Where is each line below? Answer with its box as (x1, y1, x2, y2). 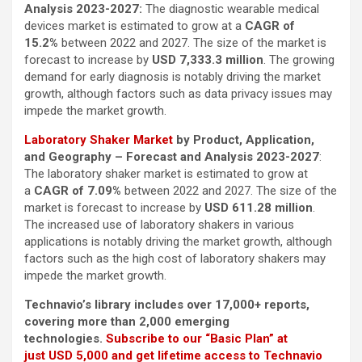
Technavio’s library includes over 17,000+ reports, (24, 297, 309, 313)
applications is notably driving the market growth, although (24, 234, 332, 250)
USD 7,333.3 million (152, 53, 263, 68)
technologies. (24, 331, 106, 347)
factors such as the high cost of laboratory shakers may (24, 251, 326, 267)
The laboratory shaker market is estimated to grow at (24, 166, 308, 182)
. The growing (263, 53, 335, 68)
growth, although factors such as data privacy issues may (24, 86, 332, 102)
